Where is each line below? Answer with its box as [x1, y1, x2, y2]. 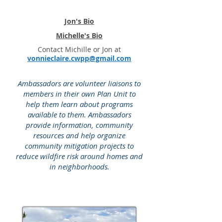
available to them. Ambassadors [27, 110, 131, 119]
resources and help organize [33, 130, 125, 140]
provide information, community [26, 120, 133, 130]
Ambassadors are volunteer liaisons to [18, 78, 141, 88]
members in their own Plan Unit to [23, 89, 136, 99]
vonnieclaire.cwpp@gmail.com [27, 54, 131, 63]
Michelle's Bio [56, 31, 103, 40]
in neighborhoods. [49, 162, 110, 171]
